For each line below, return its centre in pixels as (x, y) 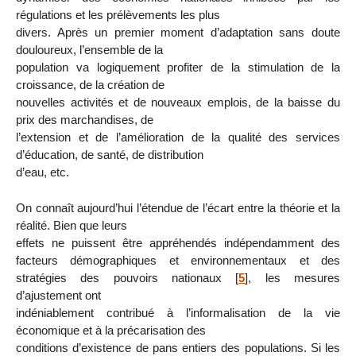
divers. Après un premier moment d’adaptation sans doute (178, 32)
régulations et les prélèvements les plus (118, 14)
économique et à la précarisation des (111, 330)
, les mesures (294, 277)
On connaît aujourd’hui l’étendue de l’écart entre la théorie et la (178, 207)
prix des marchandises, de (85, 119)
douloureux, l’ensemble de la (89, 49)
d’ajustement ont (58, 295)
